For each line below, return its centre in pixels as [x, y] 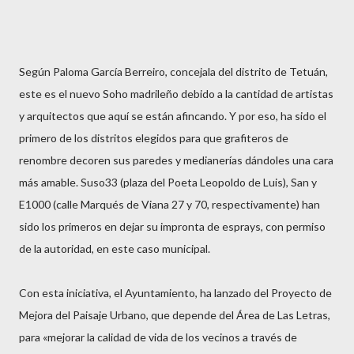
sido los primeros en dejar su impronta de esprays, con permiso [172, 226]
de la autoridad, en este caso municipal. [115, 249]
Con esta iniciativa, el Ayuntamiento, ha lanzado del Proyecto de [175, 293]
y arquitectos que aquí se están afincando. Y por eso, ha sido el [173, 116]
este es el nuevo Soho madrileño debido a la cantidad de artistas [176, 94]
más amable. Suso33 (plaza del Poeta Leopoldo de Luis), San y [168, 182]
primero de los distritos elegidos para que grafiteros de [154, 138]
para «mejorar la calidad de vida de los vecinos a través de [158, 337]
